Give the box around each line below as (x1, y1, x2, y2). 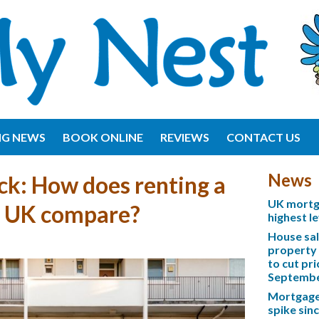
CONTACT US (226, 130, 300, 144)
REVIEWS (160, 130, 209, 144)
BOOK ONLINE (63, 130, 143, 144)
